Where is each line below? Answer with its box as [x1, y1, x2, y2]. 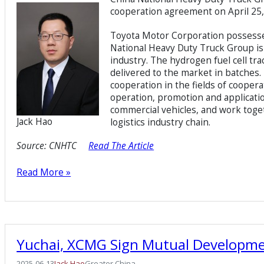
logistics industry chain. [110, 115, 211, 128]
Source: [16, 139, 47, 152]
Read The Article [88, 139, 154, 152]
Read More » [16, 166, 71, 179]
